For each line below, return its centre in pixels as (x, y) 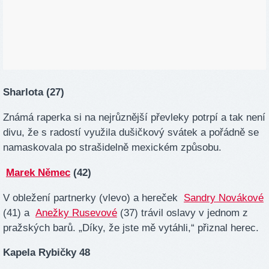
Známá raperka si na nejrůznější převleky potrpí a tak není (134, 117)
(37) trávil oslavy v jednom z (183, 213)
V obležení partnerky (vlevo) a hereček (93, 198)
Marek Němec (38, 172)
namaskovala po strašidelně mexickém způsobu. (112, 147)
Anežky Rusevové (76, 213)
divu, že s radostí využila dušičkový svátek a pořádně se (131, 132)
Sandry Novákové (224, 198)
